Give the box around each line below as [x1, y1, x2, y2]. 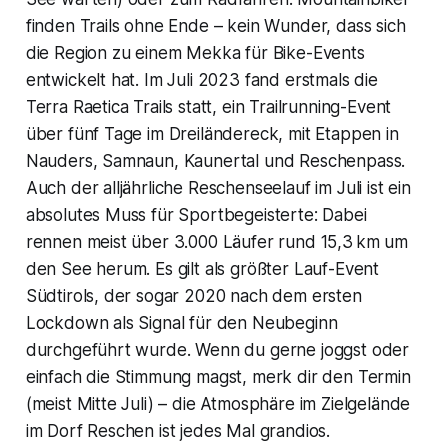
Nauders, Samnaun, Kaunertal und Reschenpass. [25, 150, 406, 171]
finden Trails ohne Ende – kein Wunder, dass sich [25, 15, 406, 36]
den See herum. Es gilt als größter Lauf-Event [25, 258, 380, 279]
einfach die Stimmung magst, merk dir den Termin [25, 366, 411, 387]
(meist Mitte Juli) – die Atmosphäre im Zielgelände [25, 393, 411, 414]
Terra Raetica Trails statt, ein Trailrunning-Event [25, 96, 392, 117]
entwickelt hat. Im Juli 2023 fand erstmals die [25, 69, 378, 90]
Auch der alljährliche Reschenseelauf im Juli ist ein [25, 177, 411, 198]
